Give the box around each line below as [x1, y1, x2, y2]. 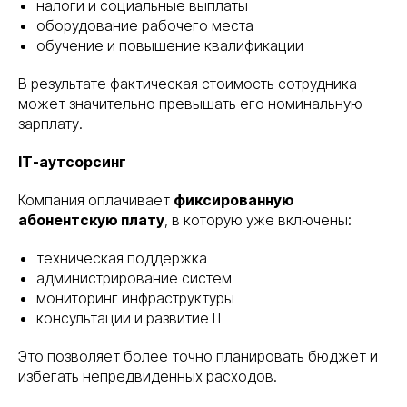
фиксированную [174, 191, 294, 210]
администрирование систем [36, 269, 232, 288]
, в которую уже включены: [164, 211, 352, 230]
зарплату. [18, 114, 83, 134]
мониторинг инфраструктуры [36, 289, 234, 308]
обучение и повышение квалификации [36, 36, 303, 55]
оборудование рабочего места [36, 16, 253, 35]
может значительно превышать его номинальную [18, 94, 362, 114]
